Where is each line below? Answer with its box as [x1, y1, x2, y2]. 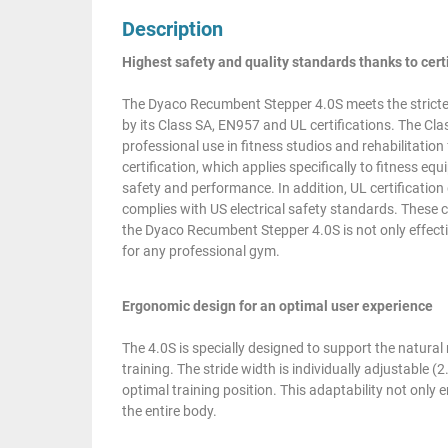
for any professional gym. [122, 243, 280, 260]
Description [122, 17, 223, 42]
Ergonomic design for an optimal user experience [122, 298, 433, 315]
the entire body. [122, 403, 217, 420]
